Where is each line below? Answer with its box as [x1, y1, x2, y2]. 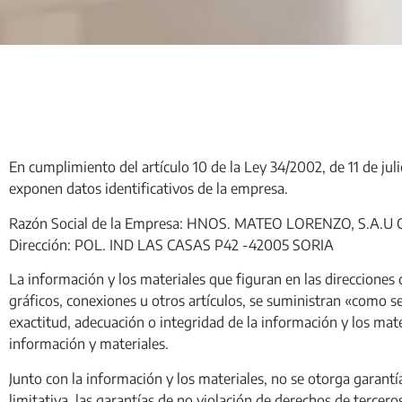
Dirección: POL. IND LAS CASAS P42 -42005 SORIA [9, 235, 334, 254]
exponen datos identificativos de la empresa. [9, 179, 288, 198]
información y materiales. [9, 335, 169, 354]
